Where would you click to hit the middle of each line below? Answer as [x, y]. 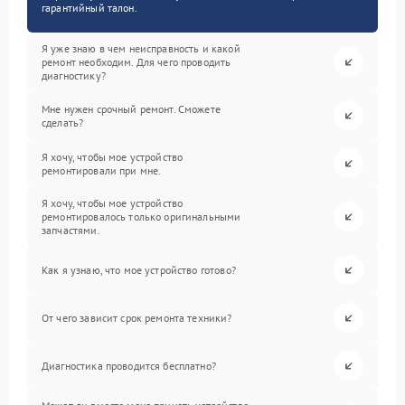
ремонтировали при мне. [102, 170]
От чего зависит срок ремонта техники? [137, 318]
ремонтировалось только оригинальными [141, 217]
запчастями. [71, 231]
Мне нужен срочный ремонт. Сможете [131, 108]
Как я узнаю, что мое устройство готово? [139, 270]
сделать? [63, 122]
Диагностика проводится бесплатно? [129, 366]
